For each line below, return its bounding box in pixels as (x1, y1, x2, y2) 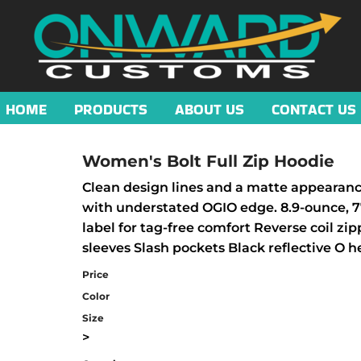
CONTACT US (271, 98, 356, 119)
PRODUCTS (73, 98, 147, 119)
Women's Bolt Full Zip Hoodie (82, 151, 334, 171)
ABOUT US (174, 98, 244, 119)
